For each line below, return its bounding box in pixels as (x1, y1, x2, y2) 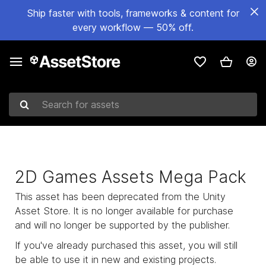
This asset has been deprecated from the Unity (15, 191, 226, 202)
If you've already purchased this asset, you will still (15, 239, 237, 251)
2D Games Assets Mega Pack (15, 167, 246, 187)
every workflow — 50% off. (72, 21, 194, 33)
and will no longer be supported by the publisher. (15, 219, 230, 231)
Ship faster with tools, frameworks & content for (27, 7, 239, 19)
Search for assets (8, 104, 85, 117)
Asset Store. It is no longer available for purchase (15, 205, 233, 217)
